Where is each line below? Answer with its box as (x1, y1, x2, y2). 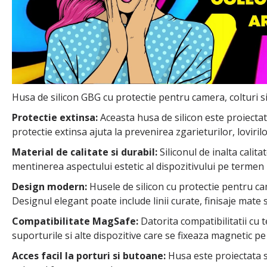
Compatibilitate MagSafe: (12, 214, 138, 228)
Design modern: (12, 179, 89, 193)
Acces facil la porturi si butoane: (12, 249, 166, 262)
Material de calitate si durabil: (12, 145, 157, 159)
